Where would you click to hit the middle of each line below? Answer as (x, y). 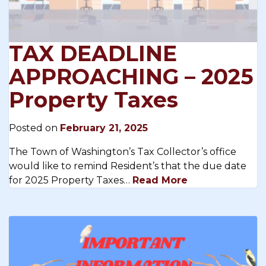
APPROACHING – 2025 (131, 77)
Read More (160, 180)
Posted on (34, 128)
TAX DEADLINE (93, 54)
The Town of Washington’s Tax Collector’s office (123, 152)
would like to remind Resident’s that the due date (128, 166)
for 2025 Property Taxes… (71, 180)
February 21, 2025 (104, 128)
